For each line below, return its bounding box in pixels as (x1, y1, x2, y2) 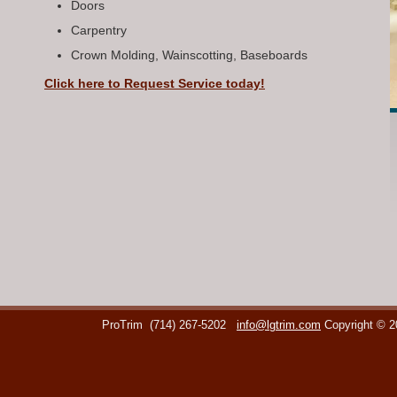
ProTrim (102, 319, 146, 332)
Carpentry (71, 23, 127, 37)
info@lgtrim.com (237, 319, 321, 332)
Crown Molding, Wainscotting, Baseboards (71, 48, 307, 62)
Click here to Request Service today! (44, 76, 265, 91)
